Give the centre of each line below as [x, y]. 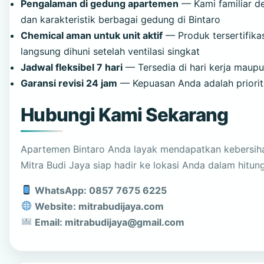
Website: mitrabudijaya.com [99, 206]
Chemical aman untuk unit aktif [92, 36]
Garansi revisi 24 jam [69, 83]
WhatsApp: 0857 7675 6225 [100, 190]
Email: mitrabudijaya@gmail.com [109, 222]
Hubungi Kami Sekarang [124, 115]
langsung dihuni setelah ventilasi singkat [110, 52]
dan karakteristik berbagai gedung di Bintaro [121, 20]
